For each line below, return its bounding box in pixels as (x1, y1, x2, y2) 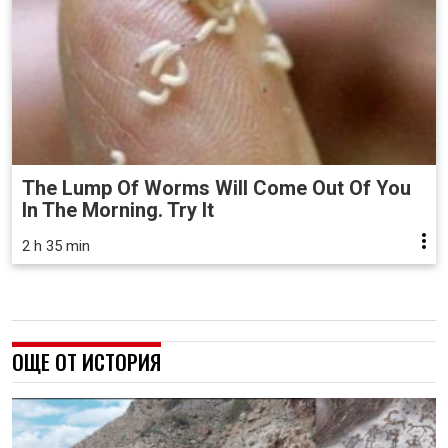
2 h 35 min (22, 236, 90, 255)
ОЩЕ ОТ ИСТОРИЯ (12, 345, 161, 377)
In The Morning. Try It (22, 197, 214, 222)
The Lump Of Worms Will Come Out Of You (22, 175, 411, 200)
